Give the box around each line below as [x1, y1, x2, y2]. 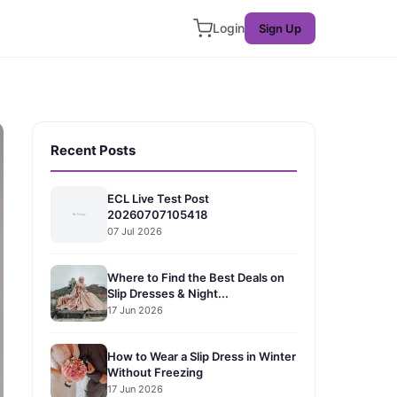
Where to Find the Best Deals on [107, 269, 284, 284]
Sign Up [259, 21, 301, 35]
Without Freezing [107, 364, 203, 379]
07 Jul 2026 [107, 224, 162, 237]
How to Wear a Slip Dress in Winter [107, 348, 296, 363]
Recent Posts [51, 142, 136, 159]
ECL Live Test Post [107, 191, 209, 206]
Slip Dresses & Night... [107, 285, 229, 300]
